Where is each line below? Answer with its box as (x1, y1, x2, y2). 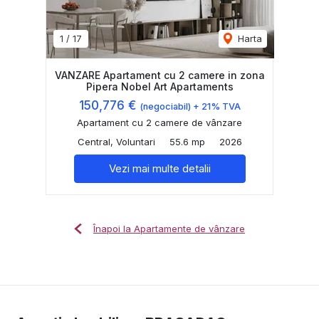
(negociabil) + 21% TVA (139, 100, 241, 112)
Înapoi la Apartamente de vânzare (93, 222, 245, 234)
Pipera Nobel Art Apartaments (85, 80, 234, 93)
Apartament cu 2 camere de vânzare (77, 116, 242, 128)
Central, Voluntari (77, 135, 155, 147)
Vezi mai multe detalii (108, 161, 211, 175)
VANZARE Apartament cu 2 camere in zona (54, 68, 265, 81)
